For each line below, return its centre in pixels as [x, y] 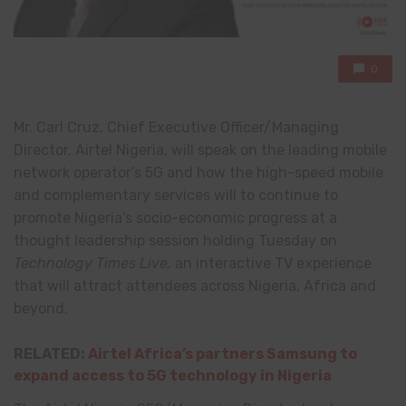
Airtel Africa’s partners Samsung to [222, 353]
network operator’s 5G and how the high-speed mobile [198, 173]
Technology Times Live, [94, 264]
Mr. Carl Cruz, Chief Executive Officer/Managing [176, 128]
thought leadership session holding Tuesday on [175, 241]
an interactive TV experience [273, 264]
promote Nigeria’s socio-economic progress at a [175, 218]
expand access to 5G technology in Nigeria [173, 375]
